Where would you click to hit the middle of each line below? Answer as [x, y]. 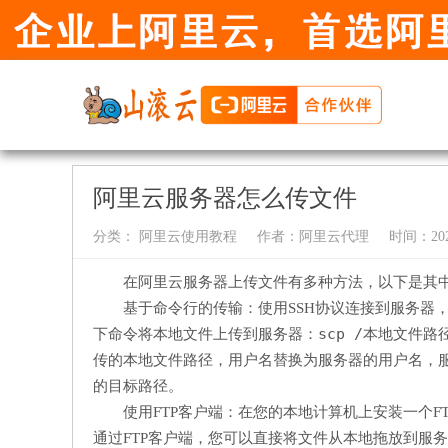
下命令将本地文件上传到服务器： [205, 334]
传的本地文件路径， [160, 360]
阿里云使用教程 [186, 236]
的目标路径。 [138, 386]
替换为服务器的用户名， [355, 360]
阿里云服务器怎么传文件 [225, 198]
